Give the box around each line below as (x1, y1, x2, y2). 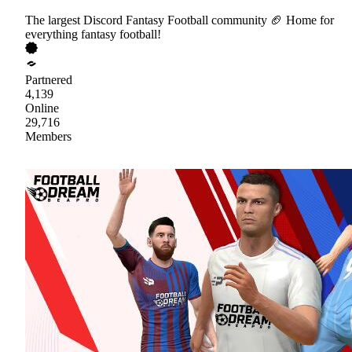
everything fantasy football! (25, 27, 161, 41)
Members (25, 129, 71, 143)
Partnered (25, 72, 72, 86)
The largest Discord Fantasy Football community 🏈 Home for (25, 13, 334, 27)
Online (25, 101, 59, 115)
